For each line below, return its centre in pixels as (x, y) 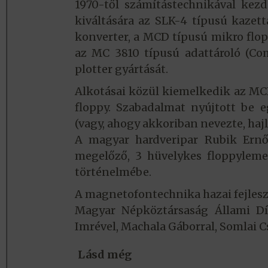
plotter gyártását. (121, 69)
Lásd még (104, 255)
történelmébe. (113, 172)
